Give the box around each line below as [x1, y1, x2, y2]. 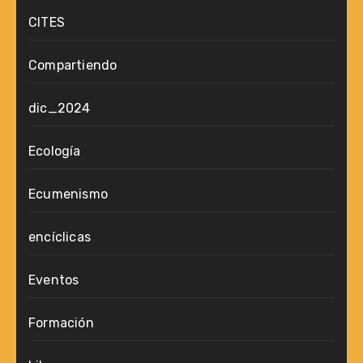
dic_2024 [28, 100, 91, 116]
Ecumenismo [28, 186, 108, 202]
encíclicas [28, 228, 91, 245]
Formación [28, 314, 94, 331]
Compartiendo [28, 57, 117, 73]
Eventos [28, 271, 79, 288]
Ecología [28, 143, 81, 159]
